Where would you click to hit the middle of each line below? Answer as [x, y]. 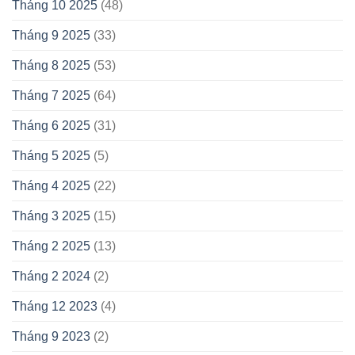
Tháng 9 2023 [51, 337]
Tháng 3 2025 [51, 216]
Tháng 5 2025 [51, 156]
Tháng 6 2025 [51, 126]
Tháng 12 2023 [55, 307]
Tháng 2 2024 [51, 277]
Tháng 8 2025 [51, 66]
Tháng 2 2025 [51, 246]
